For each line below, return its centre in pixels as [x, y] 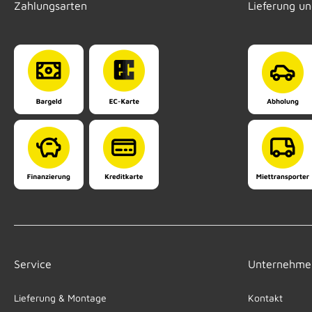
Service [33, 264]
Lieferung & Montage [60, 297]
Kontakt [265, 297]
